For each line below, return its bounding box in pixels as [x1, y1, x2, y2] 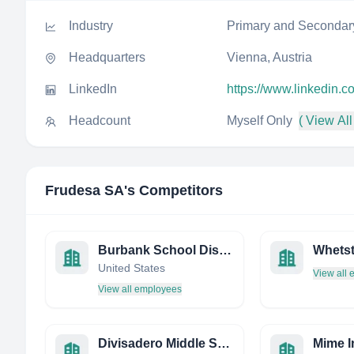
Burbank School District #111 [219, 243, 232, 257]
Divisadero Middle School [217, 337, 230, 350]
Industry [69, 19, 113, 32]
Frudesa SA [45, 183, 124, 198]
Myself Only [227, 114, 292, 127]
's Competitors [124, 183, 223, 198]
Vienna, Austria [227, 51, 312, 64]
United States [98, 262, 165, 274]
